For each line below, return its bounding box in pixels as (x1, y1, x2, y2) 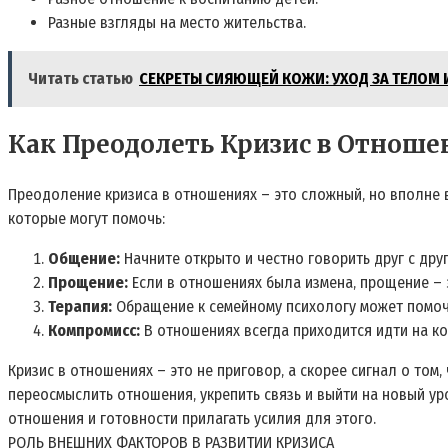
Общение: (48, 249, 120, 269)
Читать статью (28, 69, 133, 89)
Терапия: (48, 297, 112, 317)
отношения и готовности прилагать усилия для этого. (8, 409, 376, 429)
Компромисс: (48, 321, 140, 341)
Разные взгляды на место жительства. (48, 13, 306, 33)
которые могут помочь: (8, 209, 165, 229)
